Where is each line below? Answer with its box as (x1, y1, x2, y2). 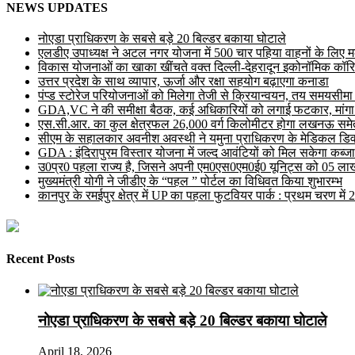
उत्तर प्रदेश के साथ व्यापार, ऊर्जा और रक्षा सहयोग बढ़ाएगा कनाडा (38, 74, 329, 88)
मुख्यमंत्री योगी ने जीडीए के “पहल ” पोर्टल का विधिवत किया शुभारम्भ (38, 174, 342, 188)
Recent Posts (6, 252, 74, 266)
